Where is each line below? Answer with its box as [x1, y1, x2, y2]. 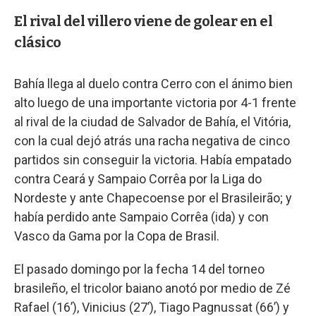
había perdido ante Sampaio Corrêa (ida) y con [14, 209, 269, 224]
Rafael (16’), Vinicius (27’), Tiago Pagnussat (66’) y [14, 299, 289, 315]
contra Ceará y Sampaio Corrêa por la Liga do [14, 171, 262, 186]
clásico [14, 33, 61, 51]
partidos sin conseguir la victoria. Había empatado [14, 152, 291, 167]
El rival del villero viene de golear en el [14, 12, 272, 30]
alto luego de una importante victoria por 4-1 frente [14, 95, 296, 110]
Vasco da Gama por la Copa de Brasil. [14, 228, 219, 243]
